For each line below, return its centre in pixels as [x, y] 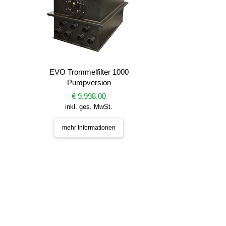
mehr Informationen [89, 127]
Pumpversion [89, 82]
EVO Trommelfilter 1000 [89, 72]
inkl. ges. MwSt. [89, 107]
